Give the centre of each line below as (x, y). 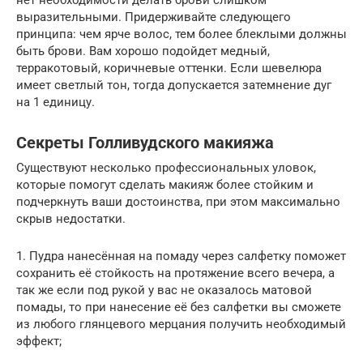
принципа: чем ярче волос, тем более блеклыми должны (181, 34)
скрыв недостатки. (71, 219)
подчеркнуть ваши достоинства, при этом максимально (178, 202)
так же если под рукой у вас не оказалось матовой (164, 290)
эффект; (39, 341)
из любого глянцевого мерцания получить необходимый (181, 324)
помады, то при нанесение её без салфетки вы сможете (179, 307)
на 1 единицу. (56, 102)
